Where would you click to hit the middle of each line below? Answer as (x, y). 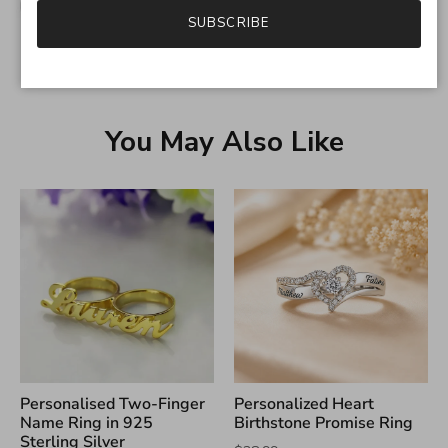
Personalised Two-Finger (112, 404)
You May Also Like (224, 142)
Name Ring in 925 (86, 423)
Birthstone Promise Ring (323, 423)
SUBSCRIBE (228, 23)
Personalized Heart (304, 404)
